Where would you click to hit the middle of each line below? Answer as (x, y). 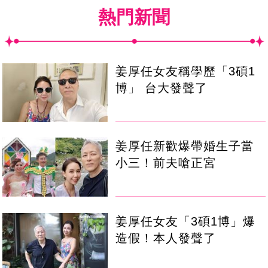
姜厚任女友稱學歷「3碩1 (186, 71)
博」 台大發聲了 (162, 88)
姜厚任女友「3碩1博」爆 (186, 221)
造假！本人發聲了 (166, 238)
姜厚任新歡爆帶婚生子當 (185, 146)
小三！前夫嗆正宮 (166, 163)
